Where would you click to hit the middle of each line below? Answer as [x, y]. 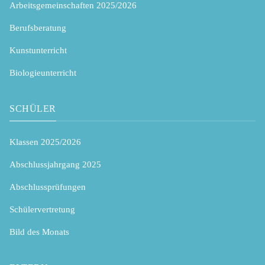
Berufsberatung [38, 28]
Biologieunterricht [43, 72]
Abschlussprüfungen [48, 187]
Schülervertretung [42, 210]
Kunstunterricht [38, 50]
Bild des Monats [39, 232]
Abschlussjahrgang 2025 [55, 165]
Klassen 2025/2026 [45, 142]
